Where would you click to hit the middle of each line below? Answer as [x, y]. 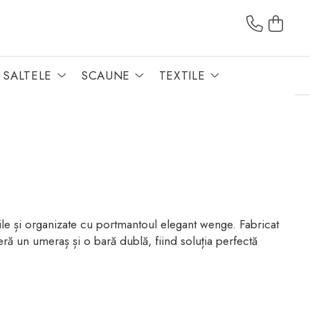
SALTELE [28, 75]
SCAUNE [105, 75]
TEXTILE [182, 75]
